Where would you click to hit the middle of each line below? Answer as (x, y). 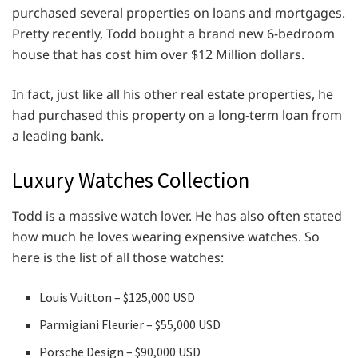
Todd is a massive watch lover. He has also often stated (177, 216)
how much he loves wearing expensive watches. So (166, 237)
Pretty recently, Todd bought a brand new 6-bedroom (173, 34)
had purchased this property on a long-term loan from (177, 115)
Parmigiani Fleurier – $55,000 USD (130, 324)
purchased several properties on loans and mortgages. (179, 13)
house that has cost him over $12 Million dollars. (160, 55)
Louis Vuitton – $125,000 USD (117, 297)
